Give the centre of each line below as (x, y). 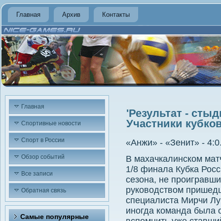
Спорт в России (43, 140)
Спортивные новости (51, 123)
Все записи (37, 174)
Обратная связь (44, 190)
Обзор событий (43, 157)
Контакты (116, 15)
